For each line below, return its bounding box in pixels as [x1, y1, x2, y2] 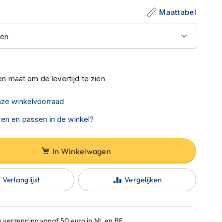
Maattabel [159, 7, 196, 17]
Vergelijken [124, 174, 162, 184]
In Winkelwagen [52, 146, 111, 156]
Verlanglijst [2, 174, 41, 184]
